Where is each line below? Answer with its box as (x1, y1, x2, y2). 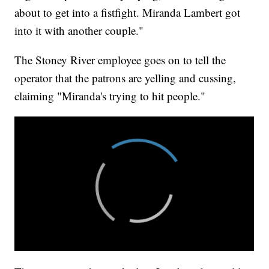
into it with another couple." (14, 23, 144, 38)
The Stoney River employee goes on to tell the (14, 52, 226, 68)
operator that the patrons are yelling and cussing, (14, 70, 237, 86)
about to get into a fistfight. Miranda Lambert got (14, 5, 241, 20)
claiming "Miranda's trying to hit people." (14, 88, 206, 104)
